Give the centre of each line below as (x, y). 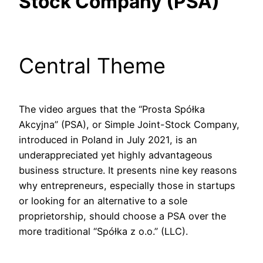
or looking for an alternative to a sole (103, 200)
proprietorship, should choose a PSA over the (122, 216)
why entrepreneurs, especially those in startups (127, 185)
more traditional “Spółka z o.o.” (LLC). (103, 231)
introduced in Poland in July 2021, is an (108, 139)
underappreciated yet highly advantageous (116, 155)
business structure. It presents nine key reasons (128, 170)
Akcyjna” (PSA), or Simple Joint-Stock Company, (129, 124)
